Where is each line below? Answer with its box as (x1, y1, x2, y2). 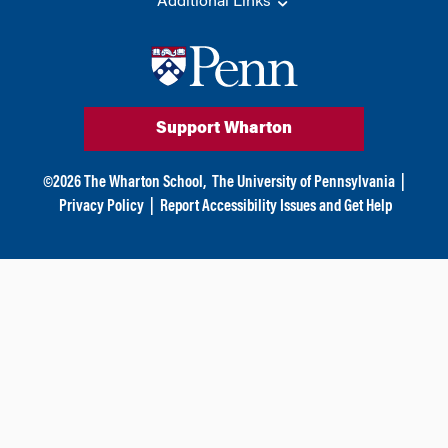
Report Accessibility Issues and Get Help (160, 198, 392, 215)
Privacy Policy (59, 198, 144, 215)
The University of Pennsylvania (212, 174, 395, 191)
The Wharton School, (84, 174, 206, 191)
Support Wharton (156, 120, 292, 137)
